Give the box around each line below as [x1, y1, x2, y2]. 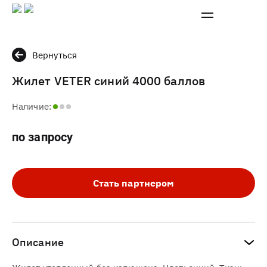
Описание [12, 235, 64, 249]
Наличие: [12, 101, 51, 112]
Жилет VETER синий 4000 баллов [12, 73, 205, 89]
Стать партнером [92, 177, 175, 189]
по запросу [12, 130, 73, 144]
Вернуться [32, 49, 77, 61]
